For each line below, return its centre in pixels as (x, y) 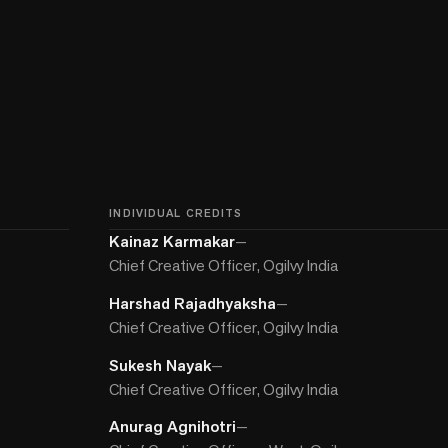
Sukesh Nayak (160, 365)
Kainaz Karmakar (172, 242)
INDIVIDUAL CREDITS (176, 213)
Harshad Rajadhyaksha (193, 303)
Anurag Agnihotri (173, 427)
